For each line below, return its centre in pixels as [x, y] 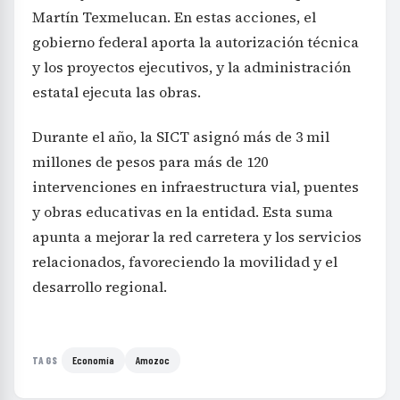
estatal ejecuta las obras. [117, 92]
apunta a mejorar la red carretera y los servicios [197, 237]
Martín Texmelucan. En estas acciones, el [174, 17]
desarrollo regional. [100, 287]
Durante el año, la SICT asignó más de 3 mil [181, 137]
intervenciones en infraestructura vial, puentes [196, 187]
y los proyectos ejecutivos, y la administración [192, 67]
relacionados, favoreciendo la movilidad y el [185, 262]
